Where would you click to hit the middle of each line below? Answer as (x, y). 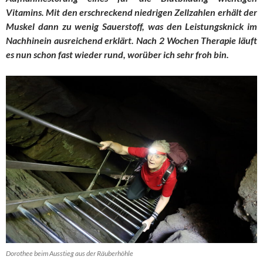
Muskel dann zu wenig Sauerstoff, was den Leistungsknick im (131, 26)
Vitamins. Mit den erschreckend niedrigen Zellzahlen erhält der (131, 12)
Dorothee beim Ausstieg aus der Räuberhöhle (70, 253)
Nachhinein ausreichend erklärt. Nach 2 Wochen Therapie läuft (131, 40)
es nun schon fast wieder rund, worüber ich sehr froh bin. (117, 54)
